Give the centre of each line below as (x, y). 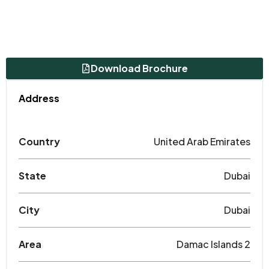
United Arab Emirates (202, 141)
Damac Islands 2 (213, 244)
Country (39, 141)
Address (39, 98)
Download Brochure (139, 68)
